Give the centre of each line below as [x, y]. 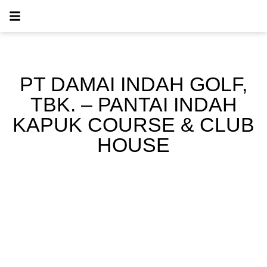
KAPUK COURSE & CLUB [133, 125]
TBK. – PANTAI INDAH [133, 104]
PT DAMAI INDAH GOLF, [133, 84]
